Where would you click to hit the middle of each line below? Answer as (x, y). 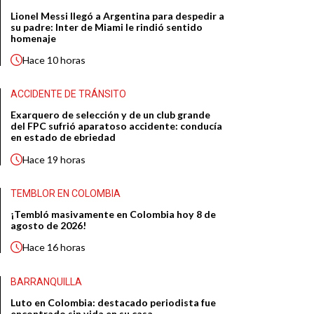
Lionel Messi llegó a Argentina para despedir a (118, 15)
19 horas (67, 159)
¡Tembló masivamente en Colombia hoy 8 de (114, 214)
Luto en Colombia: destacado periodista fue (114, 303)
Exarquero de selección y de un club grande (111, 115)
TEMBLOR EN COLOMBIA (66, 194)
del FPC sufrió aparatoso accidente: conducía (117, 126)
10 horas (67, 60)
